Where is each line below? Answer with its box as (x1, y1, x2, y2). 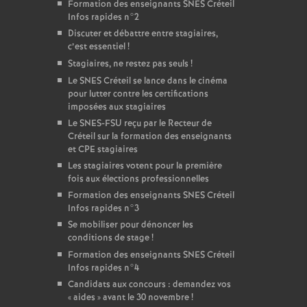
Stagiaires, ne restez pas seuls (67, 58, 188, 71)
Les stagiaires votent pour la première (67, 160, 222, 173)
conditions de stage (67, 232, 149, 245)
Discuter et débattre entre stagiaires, (67, 27, 218, 40)
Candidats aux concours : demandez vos (67, 278, 231, 291)
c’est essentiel (67, 40, 125, 53)
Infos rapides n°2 (67, 11, 139, 24)
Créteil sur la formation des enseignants (67, 130, 232, 143)
